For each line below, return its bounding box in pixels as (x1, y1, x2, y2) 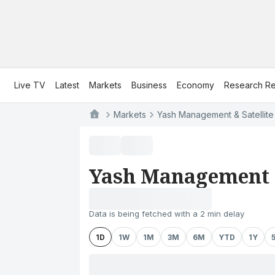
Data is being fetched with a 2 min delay (89, 209, 244, 219)
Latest (55, 80, 79, 90)
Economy (177, 80, 214, 90)
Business (131, 80, 167, 90)
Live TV (14, 80, 45, 90)
